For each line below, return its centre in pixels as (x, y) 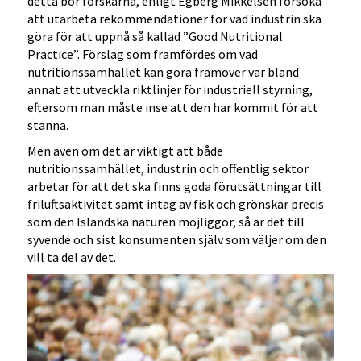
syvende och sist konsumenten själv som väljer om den (177, 240)
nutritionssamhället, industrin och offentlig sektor (168, 169)
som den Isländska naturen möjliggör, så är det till (166, 222)
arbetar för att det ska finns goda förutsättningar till (175, 187)
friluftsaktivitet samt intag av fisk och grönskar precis (176, 204)
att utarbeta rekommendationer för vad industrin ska (175, 19)
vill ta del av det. (72, 257)
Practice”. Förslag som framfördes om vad (143, 54)
